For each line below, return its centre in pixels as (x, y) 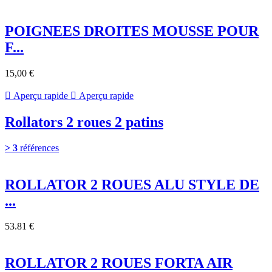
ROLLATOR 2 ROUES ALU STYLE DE (132, 184)
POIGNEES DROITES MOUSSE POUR (132, 31)
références (38, 148)
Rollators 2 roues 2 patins (84, 122)
